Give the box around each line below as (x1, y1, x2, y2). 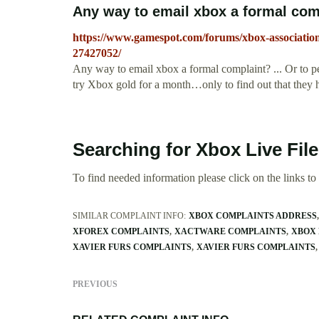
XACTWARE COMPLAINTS (174, 226, 286, 237)
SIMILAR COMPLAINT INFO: (73, 211, 186, 221)
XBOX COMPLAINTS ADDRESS (189, 211, 317, 221)
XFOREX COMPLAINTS (73, 226, 169, 237)
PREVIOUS (73, 279, 117, 290)
